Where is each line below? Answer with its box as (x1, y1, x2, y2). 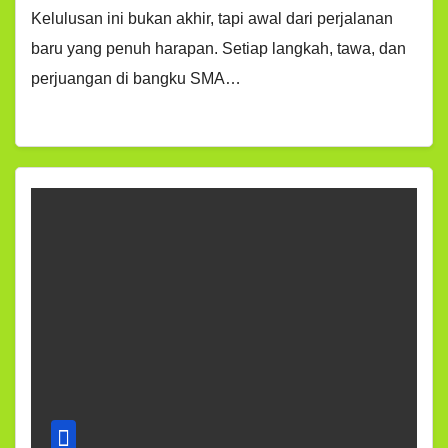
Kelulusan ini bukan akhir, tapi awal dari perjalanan (31, 10, 393, 27)
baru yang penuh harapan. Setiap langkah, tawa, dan (31, 40, 406, 57)
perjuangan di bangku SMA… (31, 70, 241, 87)
